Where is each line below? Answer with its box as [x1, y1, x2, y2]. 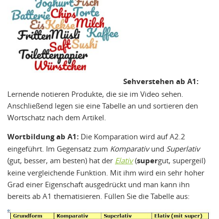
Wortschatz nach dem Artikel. [7, 112, 106, 122]
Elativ [115, 155, 133, 165]
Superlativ [166, 143, 200, 153]
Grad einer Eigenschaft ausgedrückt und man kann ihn [7, 179, 190, 189]
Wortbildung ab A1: [7, 131, 79, 142]
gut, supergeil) [158, 155, 205, 165]
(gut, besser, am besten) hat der [7, 155, 115, 165]
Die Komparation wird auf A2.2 [79, 131, 185, 141]
